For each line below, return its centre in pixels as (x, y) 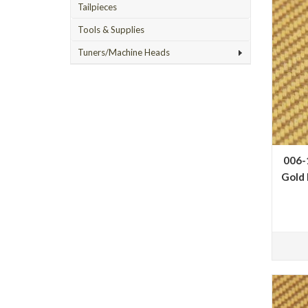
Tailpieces (97, 7)
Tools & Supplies (111, 30)
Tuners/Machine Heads (124, 52)
